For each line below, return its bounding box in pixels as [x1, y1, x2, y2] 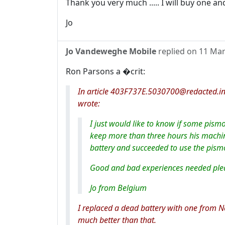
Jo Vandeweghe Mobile [66, 46, 156, 57]
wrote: [78, 98, 100, 109]
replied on [156, 46, 199, 57]
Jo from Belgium [90, 182, 147, 193]
